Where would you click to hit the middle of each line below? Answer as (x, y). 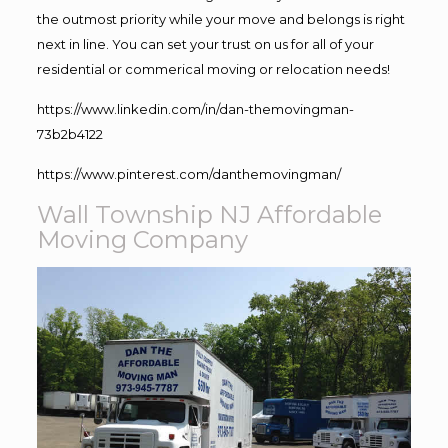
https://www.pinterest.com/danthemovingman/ (188, 173)
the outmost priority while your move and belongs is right (220, 18)
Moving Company (142, 239)
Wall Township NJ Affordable (209, 214)
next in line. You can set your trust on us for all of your (205, 43)
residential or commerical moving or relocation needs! (213, 68)
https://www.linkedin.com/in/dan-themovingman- (195, 108)
